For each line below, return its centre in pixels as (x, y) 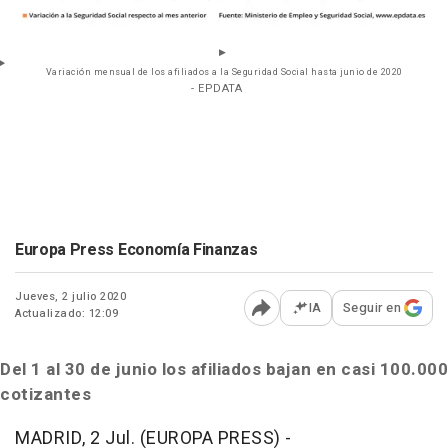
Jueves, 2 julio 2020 (70, 297)
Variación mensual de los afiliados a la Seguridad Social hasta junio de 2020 (224, 73)
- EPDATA (216, 89)
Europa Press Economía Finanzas (136, 250)
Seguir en (371, 308)
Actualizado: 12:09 (66, 314)
